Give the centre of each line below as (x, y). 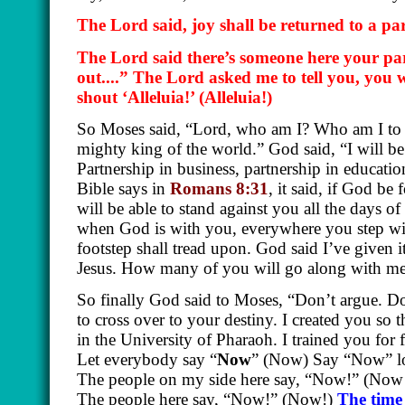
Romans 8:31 (219, 188)
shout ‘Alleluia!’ (138, 97)
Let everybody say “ (147, 360)
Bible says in (123, 188)
